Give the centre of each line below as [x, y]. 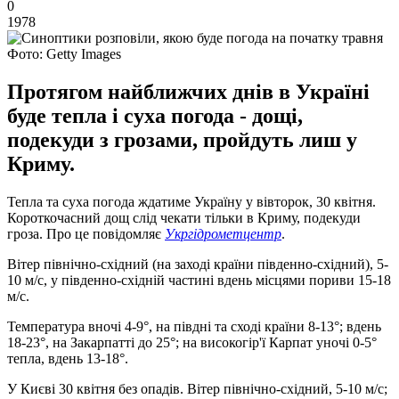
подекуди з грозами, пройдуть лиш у [182, 139]
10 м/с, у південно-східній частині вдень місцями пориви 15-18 [199, 280]
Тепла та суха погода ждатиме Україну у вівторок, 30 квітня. [191, 201]
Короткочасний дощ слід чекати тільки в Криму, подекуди [184, 217]
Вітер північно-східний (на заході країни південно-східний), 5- [198, 264]
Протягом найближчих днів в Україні [188, 91]
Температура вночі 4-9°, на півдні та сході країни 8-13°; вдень [194, 326]
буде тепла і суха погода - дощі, [155, 115]
